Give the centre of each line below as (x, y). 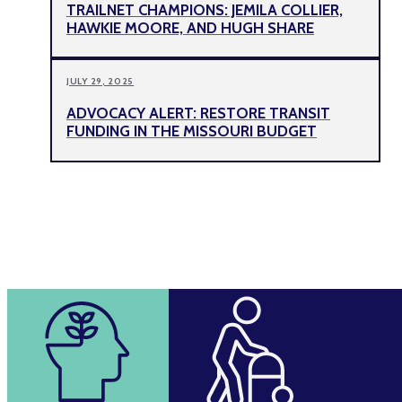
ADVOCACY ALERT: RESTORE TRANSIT (198, 114)
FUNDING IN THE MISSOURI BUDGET (192, 131)
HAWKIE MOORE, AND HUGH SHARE (190, 27)
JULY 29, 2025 (100, 82)
